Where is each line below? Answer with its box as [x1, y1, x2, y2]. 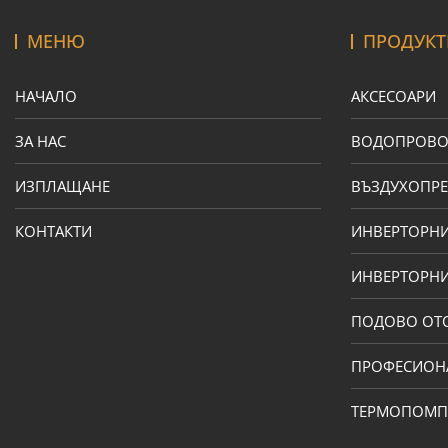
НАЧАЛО [15, 86, 77, 107]
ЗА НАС [15, 131, 66, 152]
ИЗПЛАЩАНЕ [15, 176, 110, 197]
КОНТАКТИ [15, 221, 92, 242]
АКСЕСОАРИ [351, 86, 436, 107]
